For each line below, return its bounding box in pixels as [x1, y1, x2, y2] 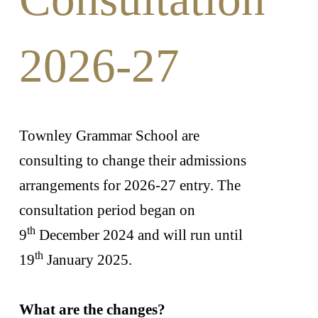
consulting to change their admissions [18, 151, 246, 169]
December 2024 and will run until [35, 226, 243, 243]
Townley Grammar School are [18, 126, 199, 144]
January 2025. [43, 251, 132, 268]
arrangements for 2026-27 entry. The [18, 176, 241, 194]
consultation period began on [18, 201, 195, 219]
